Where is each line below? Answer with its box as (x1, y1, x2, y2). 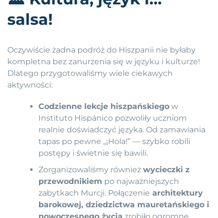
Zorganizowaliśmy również (38, 165, 144, 175)
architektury (150, 188, 203, 198)
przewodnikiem (38, 177, 103, 186)
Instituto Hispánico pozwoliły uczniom (38, 113, 187, 123)
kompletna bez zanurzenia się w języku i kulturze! (7, 57, 200, 67)
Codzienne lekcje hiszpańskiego (38, 102, 170, 111)
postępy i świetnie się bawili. (38, 148, 148, 158)
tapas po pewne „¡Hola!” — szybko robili (38, 137, 191, 146)
